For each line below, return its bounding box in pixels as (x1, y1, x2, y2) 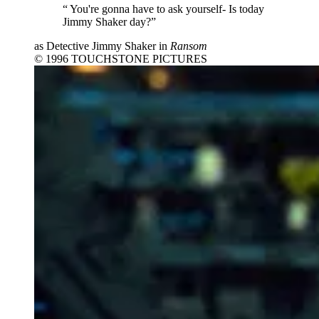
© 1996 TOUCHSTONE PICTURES (34, 52, 207, 65)
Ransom (170, 39, 207, 52)
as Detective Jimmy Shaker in (34, 39, 170, 52)
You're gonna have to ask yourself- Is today (68, 2, 264, 15)
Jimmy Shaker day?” (63, 15, 156, 28)
